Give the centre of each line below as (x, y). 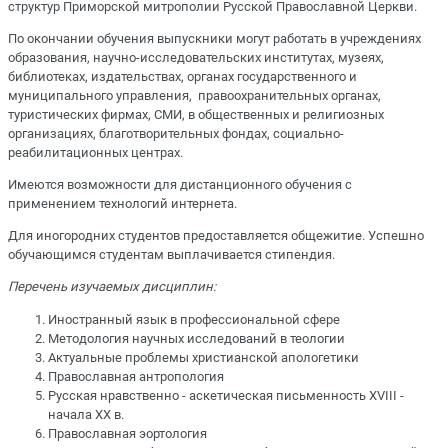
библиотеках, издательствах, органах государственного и (182, 76)
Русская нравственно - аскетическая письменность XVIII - (226, 395)
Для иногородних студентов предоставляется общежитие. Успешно (216, 236)
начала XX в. (86, 414)
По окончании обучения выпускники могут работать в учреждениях (214, 38)
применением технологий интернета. (122, 204)
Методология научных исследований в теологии (196, 338)
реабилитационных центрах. (95, 152)
